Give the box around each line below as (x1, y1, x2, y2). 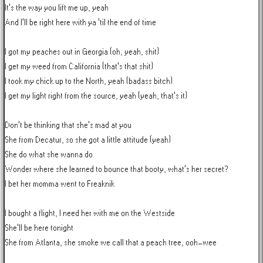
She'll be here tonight (5, 224, 73, 232)
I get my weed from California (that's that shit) (5, 62, 153, 71)
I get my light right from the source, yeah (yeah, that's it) (5, 92, 187, 100)
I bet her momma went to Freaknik (5, 180, 114, 188)
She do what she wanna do (5, 150, 93, 159)
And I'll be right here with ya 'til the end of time (5, 18, 156, 27)
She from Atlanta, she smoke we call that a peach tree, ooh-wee (5, 238, 217, 247)
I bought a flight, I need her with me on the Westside (5, 209, 175, 218)
